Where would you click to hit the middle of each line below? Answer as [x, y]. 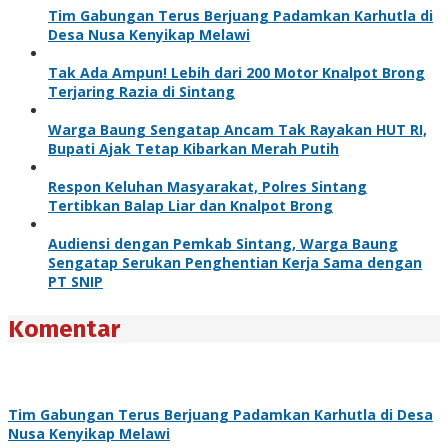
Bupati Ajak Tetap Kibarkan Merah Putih [193, 148]
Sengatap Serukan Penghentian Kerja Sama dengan [235, 262]
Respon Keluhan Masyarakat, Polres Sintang [207, 186]
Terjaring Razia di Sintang [141, 91]
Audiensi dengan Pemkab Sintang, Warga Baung [223, 243]
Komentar [64, 328]
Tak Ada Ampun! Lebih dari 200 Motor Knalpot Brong [236, 72]
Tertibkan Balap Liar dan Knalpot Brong [190, 205]
